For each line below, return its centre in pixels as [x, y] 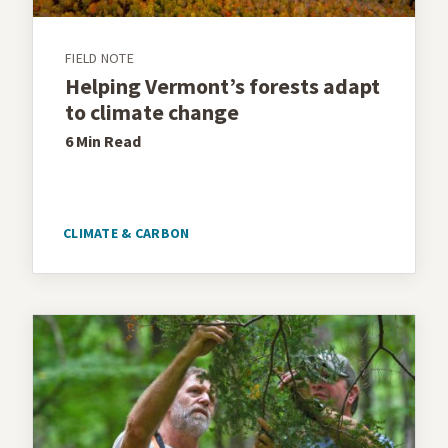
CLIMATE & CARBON [126, 233]
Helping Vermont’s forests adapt [222, 86]
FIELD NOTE [99, 58]
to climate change [152, 112]
